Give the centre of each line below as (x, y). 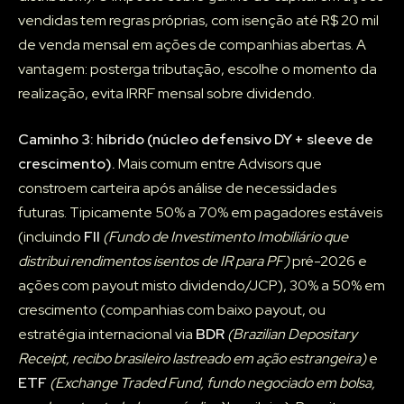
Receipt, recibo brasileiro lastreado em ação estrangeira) (192, 359)
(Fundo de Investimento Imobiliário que (225, 237)
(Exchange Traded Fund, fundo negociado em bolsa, (212, 383)
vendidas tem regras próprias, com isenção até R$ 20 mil (198, 21)
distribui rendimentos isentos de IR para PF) (154, 262)
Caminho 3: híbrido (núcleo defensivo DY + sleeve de (196, 140)
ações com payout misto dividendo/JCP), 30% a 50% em (202, 286)
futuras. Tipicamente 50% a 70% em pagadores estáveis (200, 213)
